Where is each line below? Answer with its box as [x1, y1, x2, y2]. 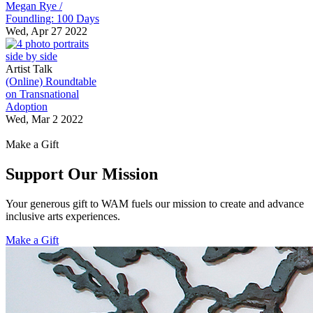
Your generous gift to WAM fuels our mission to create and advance [6, 197, 304, 210]
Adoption [6, 100, 48, 112]
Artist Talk [6, 62, 52, 75]
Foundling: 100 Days [6, 12, 99, 24]
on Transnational [6, 87, 79, 100]
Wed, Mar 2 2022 [6, 112, 83, 125]
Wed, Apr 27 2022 [6, 24, 87, 37]
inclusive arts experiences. [6, 210, 120, 222]
